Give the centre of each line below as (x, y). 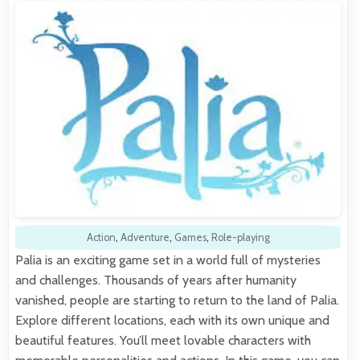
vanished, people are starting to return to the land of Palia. (177, 300)
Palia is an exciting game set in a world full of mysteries (168, 260)
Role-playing (240, 237)
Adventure (145, 237)
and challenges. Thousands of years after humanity (156, 280)
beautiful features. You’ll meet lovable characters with (163, 340)
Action (101, 237)
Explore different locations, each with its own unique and (172, 320)
